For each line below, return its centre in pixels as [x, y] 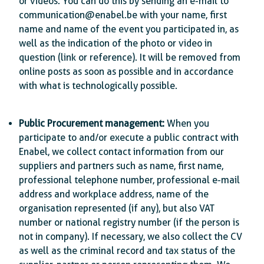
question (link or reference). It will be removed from [130, 57]
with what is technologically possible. [98, 86]
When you [187, 123]
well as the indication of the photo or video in [115, 43]
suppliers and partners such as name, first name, [121, 166]
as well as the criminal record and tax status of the [127, 251]
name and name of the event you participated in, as [129, 29]
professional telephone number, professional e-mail [129, 180]
